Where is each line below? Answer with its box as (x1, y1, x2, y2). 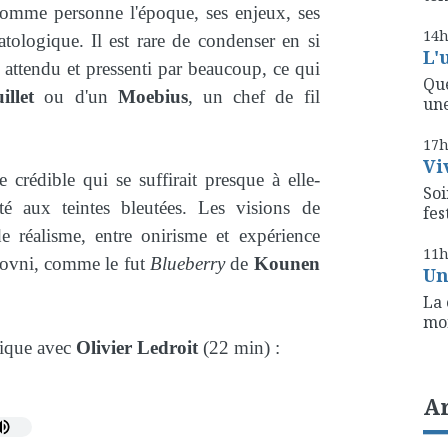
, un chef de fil (187, 86, 320, 108)
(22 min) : (198, 336, 280, 358)
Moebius (117, 86, 188, 108)
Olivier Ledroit (76, 336, 198, 358)
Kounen (253, 253, 320, 275)
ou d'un (34, 86, 118, 108)
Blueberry (149, 253, 225, 275)
